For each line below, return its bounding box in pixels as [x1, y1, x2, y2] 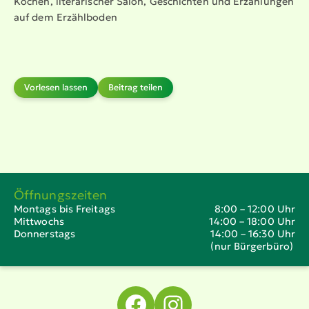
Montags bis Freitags [14, 203, 115, 215]
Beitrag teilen [108, 81, 163, 92]
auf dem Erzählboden [14, 11, 117, 24]
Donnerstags [14, 228, 75, 240]
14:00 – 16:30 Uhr [210, 228, 295, 240]
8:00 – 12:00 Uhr [214, 203, 295, 215]
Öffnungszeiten [14, 187, 108, 203]
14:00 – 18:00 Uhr [209, 215, 295, 228]
